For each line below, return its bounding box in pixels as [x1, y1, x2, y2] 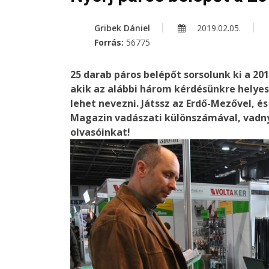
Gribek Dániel [94, 22, 150, 34]
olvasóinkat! [70, 125, 130, 139]
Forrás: [94, 37, 126, 49]
